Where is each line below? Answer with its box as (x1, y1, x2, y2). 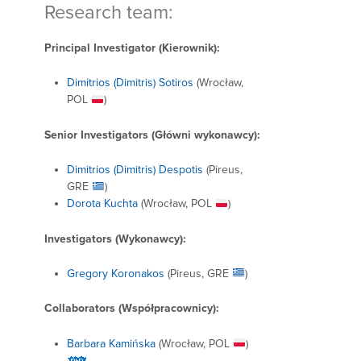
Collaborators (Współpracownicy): (44, 301, 219, 316)
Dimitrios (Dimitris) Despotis (67, 163, 203, 177)
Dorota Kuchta (67, 197, 138, 211)
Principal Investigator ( (44, 41, 162, 56)
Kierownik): (162, 41, 220, 56)
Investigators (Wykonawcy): (44, 231, 186, 246)
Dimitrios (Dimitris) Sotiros (67, 76, 193, 90)
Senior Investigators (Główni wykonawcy (44, 127, 254, 142)
